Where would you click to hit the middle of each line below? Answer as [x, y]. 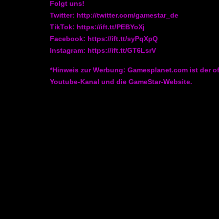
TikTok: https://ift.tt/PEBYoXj [97, 27]
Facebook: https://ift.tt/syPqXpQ [104, 39]
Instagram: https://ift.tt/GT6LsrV [103, 51]
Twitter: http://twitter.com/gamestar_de [114, 15]
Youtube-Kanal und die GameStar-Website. [121, 81]
